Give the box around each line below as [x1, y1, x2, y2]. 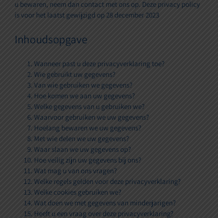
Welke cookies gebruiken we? [34, 187, 121, 197]
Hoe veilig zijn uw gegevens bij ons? [34, 155, 141, 165]
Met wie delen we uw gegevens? [34, 134, 129, 144]
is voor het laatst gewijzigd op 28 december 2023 [15, 10, 159, 19]
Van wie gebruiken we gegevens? [34, 80, 132, 90]
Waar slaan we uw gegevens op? [34, 145, 131, 154]
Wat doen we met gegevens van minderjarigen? [34, 198, 176, 208]
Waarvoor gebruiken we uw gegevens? [34, 112, 149, 122]
